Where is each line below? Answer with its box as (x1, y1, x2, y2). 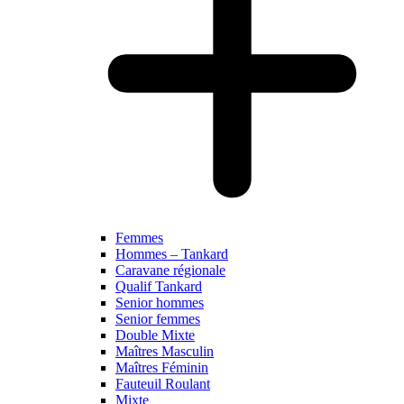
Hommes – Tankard (115, 246, 228, 262)
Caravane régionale (115, 262, 225, 278)
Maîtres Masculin (115, 344, 214, 359)
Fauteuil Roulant (115, 376, 210, 391)
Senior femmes (115, 311, 200, 326)
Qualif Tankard (115, 279, 202, 294)
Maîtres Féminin (115, 360, 208, 375)
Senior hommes (115, 295, 204, 310)
